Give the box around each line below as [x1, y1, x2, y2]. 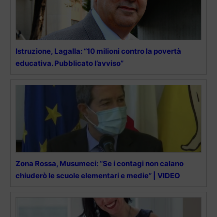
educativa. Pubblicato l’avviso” [15, 59, 124, 68]
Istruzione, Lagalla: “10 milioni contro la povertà [15, 46, 181, 56]
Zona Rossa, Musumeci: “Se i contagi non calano [15, 159, 184, 169]
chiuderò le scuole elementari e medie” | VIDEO [15, 171, 180, 181]
